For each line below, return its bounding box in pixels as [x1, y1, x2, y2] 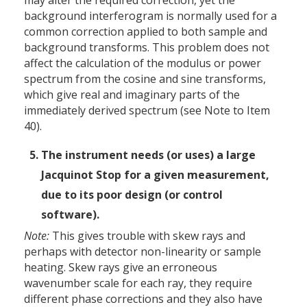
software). [41, 207, 99, 223]
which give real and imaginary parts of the [24, 87, 240, 103]
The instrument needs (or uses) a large [41, 147, 256, 163]
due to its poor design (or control [41, 187, 223, 203]
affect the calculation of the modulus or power [24, 56, 261, 71]
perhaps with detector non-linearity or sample [24, 244, 261, 260]
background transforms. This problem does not [24, 40, 269, 56]
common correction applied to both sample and [24, 24, 267, 40]
